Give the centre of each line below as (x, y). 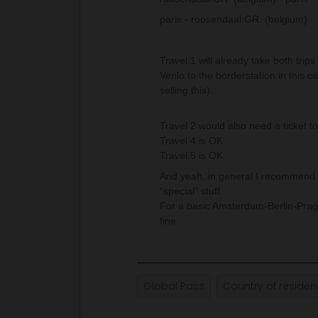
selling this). (186, 90)
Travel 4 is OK (191, 141)
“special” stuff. (191, 191)
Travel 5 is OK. (193, 155)
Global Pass (174, 286)
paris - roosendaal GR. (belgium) (234, 19)
